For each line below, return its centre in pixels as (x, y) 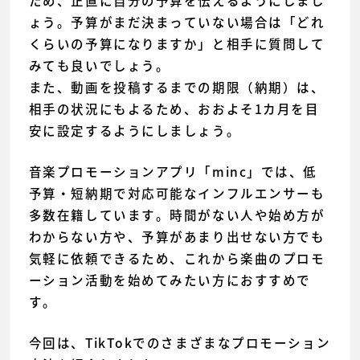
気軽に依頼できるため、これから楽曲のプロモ (177, 258)
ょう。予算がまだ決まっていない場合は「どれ (177, 22)
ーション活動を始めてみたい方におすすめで (170, 280)
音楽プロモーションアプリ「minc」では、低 (173, 171)
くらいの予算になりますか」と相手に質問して (177, 43)
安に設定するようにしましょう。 (135, 130)
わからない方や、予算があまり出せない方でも (177, 236)
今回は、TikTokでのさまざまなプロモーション (180, 342)
